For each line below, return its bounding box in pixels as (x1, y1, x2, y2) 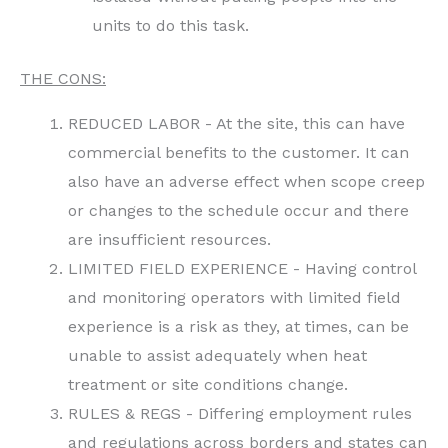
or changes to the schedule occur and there (68, 200, 409, 220)
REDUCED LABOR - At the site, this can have (68, 113, 405, 133)
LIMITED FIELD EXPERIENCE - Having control (68, 258, 416, 278)
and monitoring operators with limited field (68, 287, 401, 307)
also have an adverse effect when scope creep (68, 171, 425, 191)
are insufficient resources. (68, 229, 271, 249)
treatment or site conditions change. (68, 374, 348, 394)
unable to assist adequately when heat (68, 345, 367, 365)
